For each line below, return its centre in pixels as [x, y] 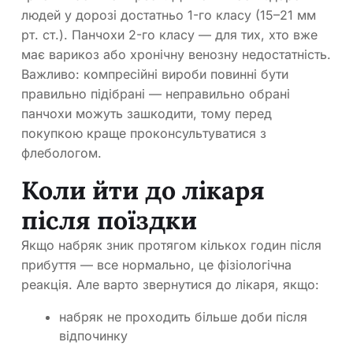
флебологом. [61, 153]
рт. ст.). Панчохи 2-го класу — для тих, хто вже [169, 35]
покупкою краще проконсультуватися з [144, 134]
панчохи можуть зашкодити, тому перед [147, 114]
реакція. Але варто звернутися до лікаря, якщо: [170, 285]
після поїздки [109, 221]
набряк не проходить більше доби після [183, 317]
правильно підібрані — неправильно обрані [156, 94]
